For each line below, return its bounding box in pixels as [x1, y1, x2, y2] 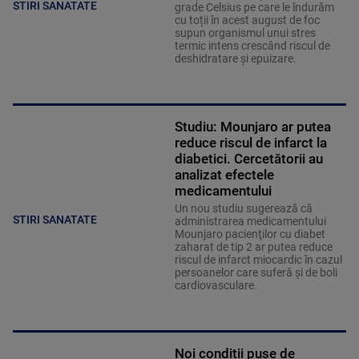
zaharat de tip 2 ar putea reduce [174, 240, 333, 254]
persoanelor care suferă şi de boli [174, 266, 337, 280]
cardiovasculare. [174, 279, 260, 292]
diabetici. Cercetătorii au [174, 151, 323, 167]
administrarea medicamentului [174, 215, 326, 228]
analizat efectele [174, 167, 274, 184]
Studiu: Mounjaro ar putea [174, 119, 331, 135]
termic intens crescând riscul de [174, 39, 330, 53]
